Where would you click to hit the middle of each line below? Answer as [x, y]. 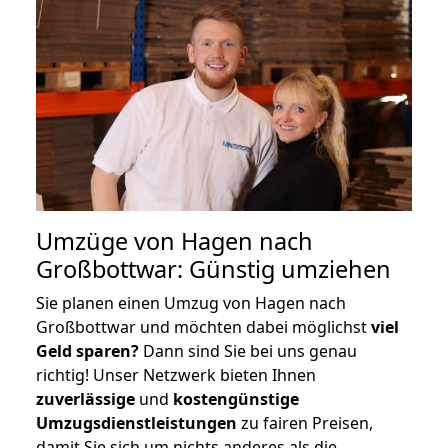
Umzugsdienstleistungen [136, 422]
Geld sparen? [87, 350]
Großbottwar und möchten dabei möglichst [203, 326]
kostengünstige [236, 398]
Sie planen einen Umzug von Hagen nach [191, 302]
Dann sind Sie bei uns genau [248, 350]
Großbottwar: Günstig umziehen [213, 268]
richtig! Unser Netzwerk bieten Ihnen [176, 374]
